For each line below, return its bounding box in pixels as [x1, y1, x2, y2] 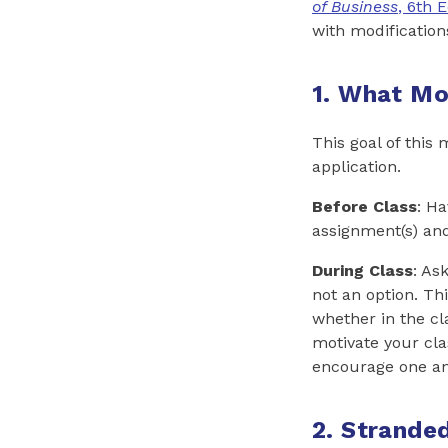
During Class [312, 261, 413, 281]
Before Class [312, 197, 417, 217]
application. [312, 157, 401, 177]
